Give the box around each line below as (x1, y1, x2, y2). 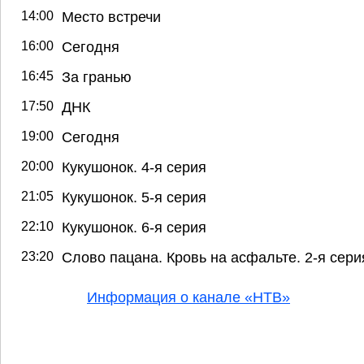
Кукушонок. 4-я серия (62, 158, 206, 175)
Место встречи (62, 8, 161, 25)
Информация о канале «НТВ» (87, 288, 290, 305)
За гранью (62, 68, 132, 85)
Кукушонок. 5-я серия (62, 188, 206, 206)
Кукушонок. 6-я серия (62, 219, 206, 236)
